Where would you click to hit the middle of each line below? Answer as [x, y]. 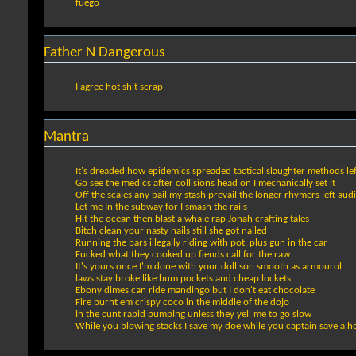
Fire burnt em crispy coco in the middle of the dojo [182, 302]
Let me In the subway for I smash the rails [161, 207]
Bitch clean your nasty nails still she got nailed [171, 230]
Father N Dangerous [104, 52]
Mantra [66, 137]
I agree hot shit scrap [119, 87]
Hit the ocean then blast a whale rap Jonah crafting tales [192, 219]
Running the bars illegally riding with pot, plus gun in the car [201, 242]
